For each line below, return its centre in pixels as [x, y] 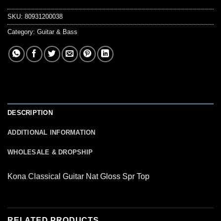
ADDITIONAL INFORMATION [52, 132]
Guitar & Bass [57, 32]
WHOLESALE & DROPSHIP [50, 152]
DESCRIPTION [30, 112]
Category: [22, 32]
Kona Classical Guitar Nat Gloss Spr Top [78, 176]
